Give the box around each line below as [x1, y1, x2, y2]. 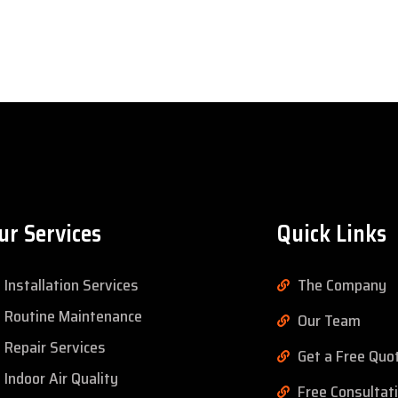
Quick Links [277, 215, 387, 252]
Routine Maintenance [4, 304, 142, 330]
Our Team [297, 308, 361, 334]
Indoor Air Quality [4, 366, 118, 392]
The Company [297, 273, 386, 298]
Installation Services [4, 273, 139, 298]
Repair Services [4, 335, 106, 361]
